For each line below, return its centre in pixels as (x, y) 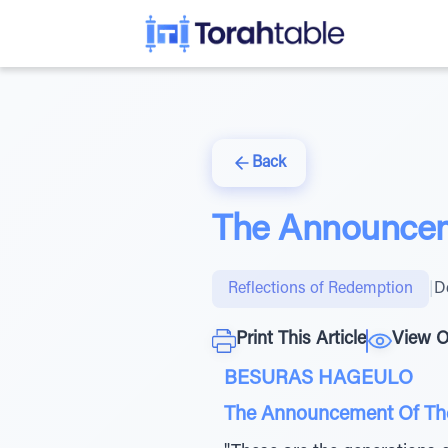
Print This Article (301, 340)
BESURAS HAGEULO (318, 379)
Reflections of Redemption (320, 289)
